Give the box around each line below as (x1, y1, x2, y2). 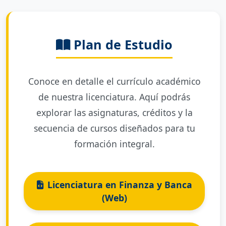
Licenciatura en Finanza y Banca (47, 179, 192, 191)
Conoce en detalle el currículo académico (28, 75, 201, 87)
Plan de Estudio (70, 36, 173, 53)
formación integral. (74, 138, 155, 150)
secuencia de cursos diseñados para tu (33, 122, 195, 134)
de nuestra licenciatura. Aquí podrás (38, 91, 190, 103)
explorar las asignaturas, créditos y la (36, 106, 193, 119)
